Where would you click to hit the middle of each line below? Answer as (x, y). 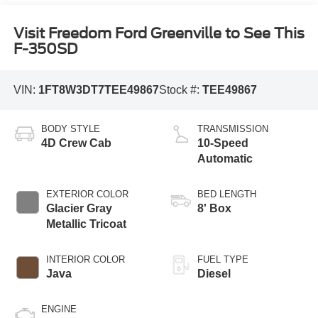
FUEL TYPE (223, 260)
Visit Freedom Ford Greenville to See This (159, 34)
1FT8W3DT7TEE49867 (98, 89)
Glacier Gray (79, 209)
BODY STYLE (70, 129)
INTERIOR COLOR (85, 260)
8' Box (214, 209)
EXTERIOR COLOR (87, 194)
